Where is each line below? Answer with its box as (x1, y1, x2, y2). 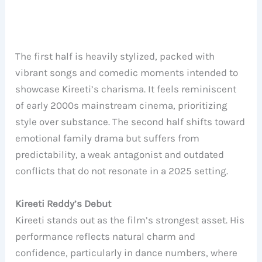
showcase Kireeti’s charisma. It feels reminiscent (15, 83, 237, 95)
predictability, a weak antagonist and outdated (15, 149, 225, 161)
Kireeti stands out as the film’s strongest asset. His (15, 213, 245, 226)
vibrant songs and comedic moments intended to (15, 67, 239, 79)
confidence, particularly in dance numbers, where (15, 246, 238, 258)
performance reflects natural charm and (15, 230, 196, 242)
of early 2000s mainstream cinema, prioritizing (15, 99, 228, 112)
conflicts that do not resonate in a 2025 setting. (15, 165, 229, 177)
